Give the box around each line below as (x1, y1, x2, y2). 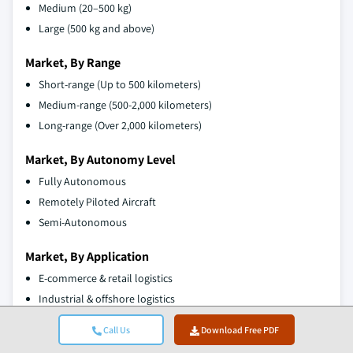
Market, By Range (25, 54, 121, 72)
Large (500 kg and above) (39, 21, 154, 36)
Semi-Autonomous (39, 215, 127, 230)
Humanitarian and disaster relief (39, 333, 189, 347)
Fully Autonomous (39, 174, 126, 189)
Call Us (101, 324, 130, 336)
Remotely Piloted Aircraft (39, 195, 158, 210)
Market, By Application (25, 248, 149, 266)
